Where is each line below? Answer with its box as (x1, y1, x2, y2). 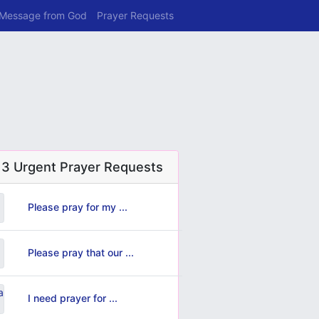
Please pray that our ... (27, 246, 134, 258)
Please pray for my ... (27, 200, 127, 213)
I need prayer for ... (27, 291, 117, 304)
